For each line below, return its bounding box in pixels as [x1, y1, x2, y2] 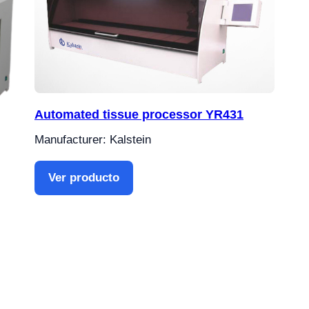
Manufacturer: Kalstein [34, 132, 151, 146]
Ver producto [48, 170, 119, 184]
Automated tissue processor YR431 [34, 107, 243, 121]
